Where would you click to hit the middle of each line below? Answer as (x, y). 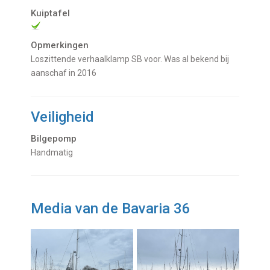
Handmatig (55, 153)
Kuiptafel (51, 14)
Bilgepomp (54, 139)
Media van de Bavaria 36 (111, 209)
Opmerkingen (60, 46)
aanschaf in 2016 (64, 73)
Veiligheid (63, 117)
